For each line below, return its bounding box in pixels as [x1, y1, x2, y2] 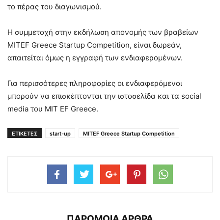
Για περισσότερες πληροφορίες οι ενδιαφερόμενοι [7, 78, 182, 88]
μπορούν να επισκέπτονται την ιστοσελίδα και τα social [7, 91, 201, 101]
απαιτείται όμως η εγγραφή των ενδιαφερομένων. [7, 53, 183, 62]
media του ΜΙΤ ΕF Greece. [7, 104, 98, 113]
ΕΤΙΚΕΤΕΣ [12, 130, 37, 137]
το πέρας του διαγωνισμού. [7, 1, 102, 11]
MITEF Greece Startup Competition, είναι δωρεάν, [7, 40, 182, 50]
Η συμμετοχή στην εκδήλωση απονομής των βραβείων [7, 27, 198, 37]
